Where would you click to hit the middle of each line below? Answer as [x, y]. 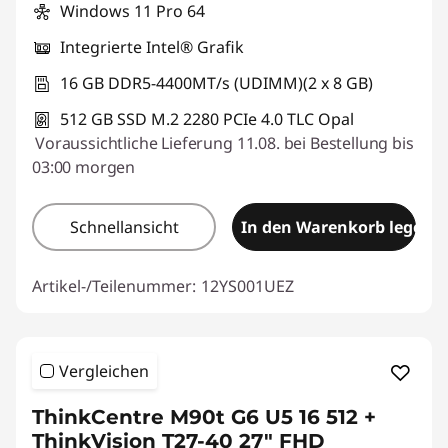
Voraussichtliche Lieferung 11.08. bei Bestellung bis [224, 142]
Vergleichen [104, 370]
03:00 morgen [84, 166]
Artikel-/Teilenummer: [114, 285]
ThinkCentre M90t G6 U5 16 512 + [204, 416]
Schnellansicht [124, 226]
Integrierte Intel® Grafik [152, 46]
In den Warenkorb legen [337, 226]
